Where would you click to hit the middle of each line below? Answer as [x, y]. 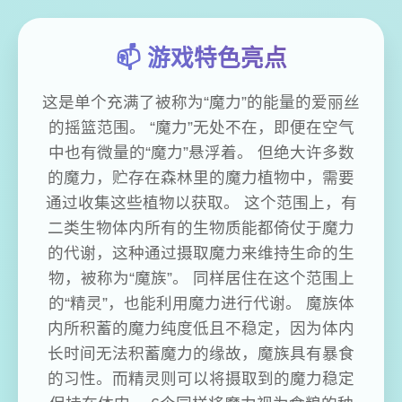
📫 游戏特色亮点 [201, 59]
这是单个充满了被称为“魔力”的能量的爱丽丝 [201, 103]
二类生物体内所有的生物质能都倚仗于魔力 [201, 228]
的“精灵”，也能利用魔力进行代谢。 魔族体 [201, 304]
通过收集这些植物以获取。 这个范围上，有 [201, 203]
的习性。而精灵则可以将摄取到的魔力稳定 [201, 379]
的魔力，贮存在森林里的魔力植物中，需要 [201, 178]
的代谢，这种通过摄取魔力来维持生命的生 [201, 253]
